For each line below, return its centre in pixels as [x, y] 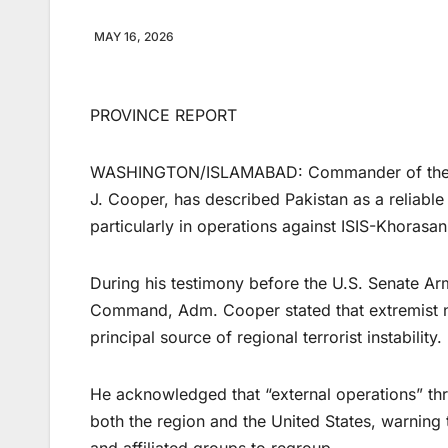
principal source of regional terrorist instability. [266, 337]
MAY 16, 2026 [134, 37]
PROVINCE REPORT [163, 115]
